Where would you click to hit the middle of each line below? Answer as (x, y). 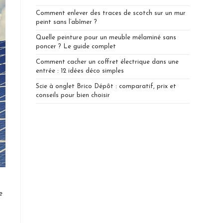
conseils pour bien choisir (73, 95)
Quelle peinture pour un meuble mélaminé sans (106, 38)
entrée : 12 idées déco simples (80, 71)
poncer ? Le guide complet (76, 47)
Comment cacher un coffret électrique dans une (108, 62)
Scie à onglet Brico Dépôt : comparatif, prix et (106, 86)
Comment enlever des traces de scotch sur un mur (111, 13)
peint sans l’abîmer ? (67, 22)
